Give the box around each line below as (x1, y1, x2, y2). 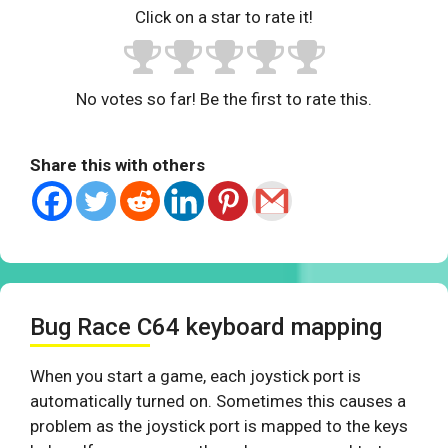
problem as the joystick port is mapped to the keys (30, 416, 408, 437)
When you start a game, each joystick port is (30, 366, 361, 387)
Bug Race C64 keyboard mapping (30, 313, 382, 342)
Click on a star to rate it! (135, 7, 313, 28)
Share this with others (30, 155, 205, 176)
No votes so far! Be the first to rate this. (76, 89, 372, 110)
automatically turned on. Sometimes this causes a (30, 391, 406, 412)
